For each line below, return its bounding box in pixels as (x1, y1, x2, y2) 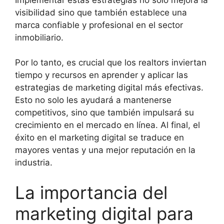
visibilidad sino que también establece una (15, 7, 187, 17)
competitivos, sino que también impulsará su (15, 107, 194, 118)
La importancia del (15, 181, 167, 203)
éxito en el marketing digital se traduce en (15, 132, 184, 143)
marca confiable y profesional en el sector (15, 19, 183, 30)
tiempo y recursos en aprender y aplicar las (15, 70, 188, 80)
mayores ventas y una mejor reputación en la (15, 145, 195, 155)
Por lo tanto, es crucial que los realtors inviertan (15, 57, 206, 68)
